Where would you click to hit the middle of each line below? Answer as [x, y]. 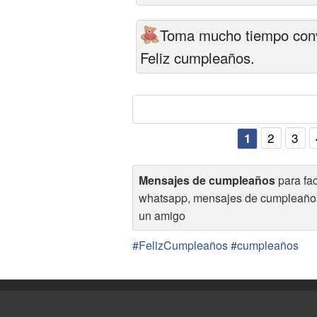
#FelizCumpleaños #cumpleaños [215, 245]
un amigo [162, 215]
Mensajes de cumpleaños [207, 180]
